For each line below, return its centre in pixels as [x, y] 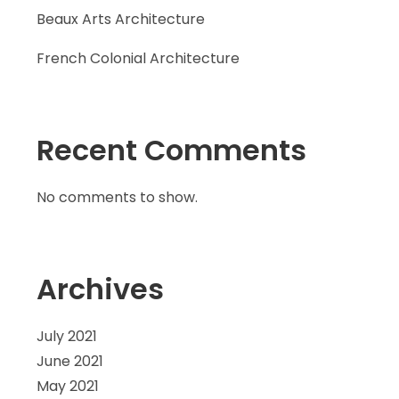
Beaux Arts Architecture [120, 19]
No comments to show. [117, 197]
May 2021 [67, 386]
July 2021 [66, 336]
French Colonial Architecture [138, 58]
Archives [100, 289]
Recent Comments [171, 150]
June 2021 [69, 361]
